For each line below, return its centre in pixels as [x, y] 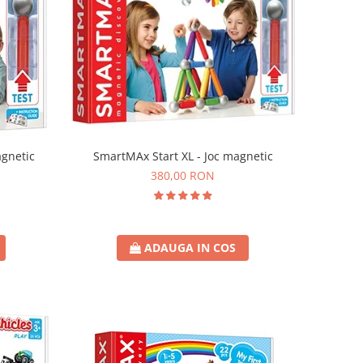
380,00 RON [183, 176]
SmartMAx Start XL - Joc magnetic [183, 156]
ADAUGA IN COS [190, 248]
